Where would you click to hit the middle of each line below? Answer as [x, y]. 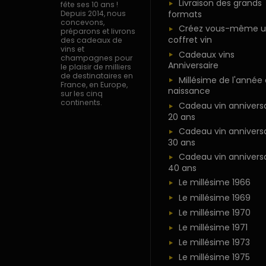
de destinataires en [97, 76]
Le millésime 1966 [214, 183]
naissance [189, 91]
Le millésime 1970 [214, 212]
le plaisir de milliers [96, 67]
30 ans [181, 142]
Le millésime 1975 [214, 257]
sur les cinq [82, 94]
